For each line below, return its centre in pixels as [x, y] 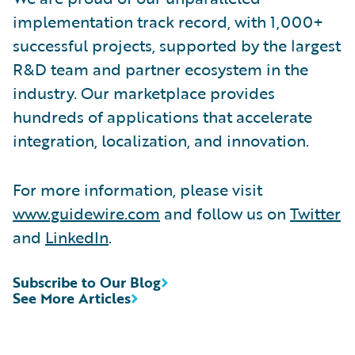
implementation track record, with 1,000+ [168, 21]
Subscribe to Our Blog [87, 282]
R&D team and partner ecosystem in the [160, 69]
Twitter [315, 213]
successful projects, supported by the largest [177, 45]
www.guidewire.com [86, 213]
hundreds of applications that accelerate [162, 116]
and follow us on [225, 213]
